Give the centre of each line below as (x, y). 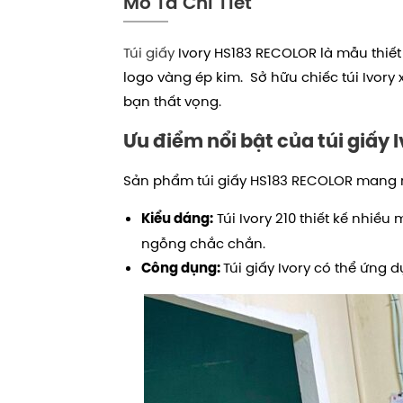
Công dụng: (182, 268)
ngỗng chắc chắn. (205, 243)
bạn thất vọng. (172, 101)
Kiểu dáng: (177, 219)
